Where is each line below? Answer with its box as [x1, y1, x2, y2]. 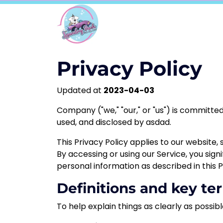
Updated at [57, 85, 104, 96]
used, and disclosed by [57, 116, 146, 128]
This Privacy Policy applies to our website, [57, 136, 220, 148]
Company [57, 105, 98, 116]
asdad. [146, 116, 171, 128]
